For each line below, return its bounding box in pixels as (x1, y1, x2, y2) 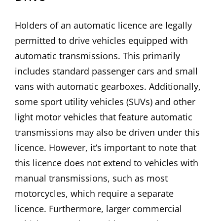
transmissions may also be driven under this (15, 126, 200, 138)
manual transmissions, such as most (15, 172, 168, 184)
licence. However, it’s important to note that (15, 141, 196, 153)
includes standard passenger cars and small (15, 65, 198, 77)
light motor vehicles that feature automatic (15, 110, 192, 123)
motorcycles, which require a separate (15, 187, 174, 199)
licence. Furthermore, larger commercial (15, 202, 182, 215)
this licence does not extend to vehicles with (15, 156, 198, 169)
